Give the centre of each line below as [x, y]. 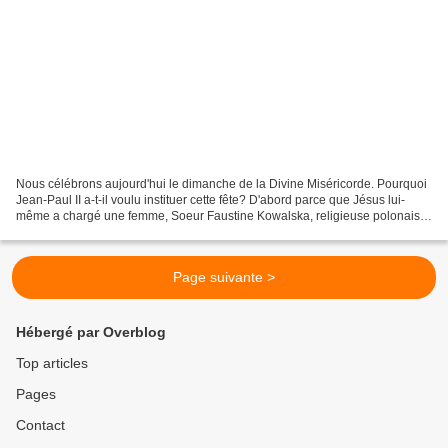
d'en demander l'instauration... [97, 231]
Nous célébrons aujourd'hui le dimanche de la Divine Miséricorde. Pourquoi [221, 183]
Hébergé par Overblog [91, 332]
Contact [40, 425]
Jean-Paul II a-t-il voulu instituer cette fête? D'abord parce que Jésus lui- [210, 199]
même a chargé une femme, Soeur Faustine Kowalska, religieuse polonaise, [223, 215]
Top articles [52, 363]
